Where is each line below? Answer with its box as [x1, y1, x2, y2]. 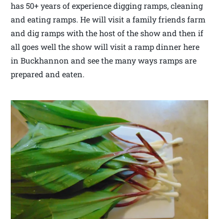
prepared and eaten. [11, 69, 85, 80]
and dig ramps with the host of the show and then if [11, 28, 204, 39]
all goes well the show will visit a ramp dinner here [11, 42, 200, 52]
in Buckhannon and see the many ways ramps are [11, 55, 197, 66]
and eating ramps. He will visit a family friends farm [11, 14, 206, 25]
